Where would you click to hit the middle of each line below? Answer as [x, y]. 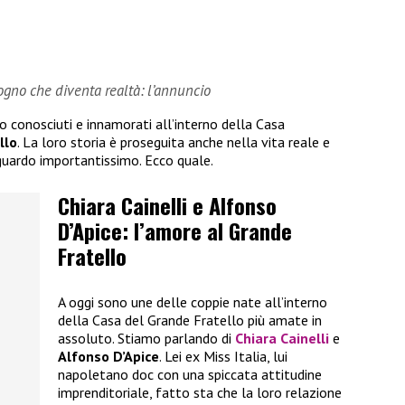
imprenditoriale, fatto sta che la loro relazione [200, 392]
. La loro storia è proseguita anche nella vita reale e [174, 141]
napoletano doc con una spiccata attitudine [190, 374]
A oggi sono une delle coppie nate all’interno [193, 301]
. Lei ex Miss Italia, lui [223, 356]
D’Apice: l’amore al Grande [175, 231]
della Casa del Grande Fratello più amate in [190, 320]
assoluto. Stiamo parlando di [146, 338]
